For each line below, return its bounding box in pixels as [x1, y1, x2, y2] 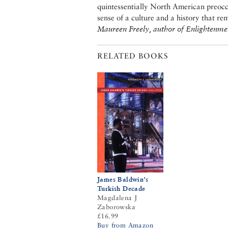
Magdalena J [97, 193, 137, 202]
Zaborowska [97, 203, 136, 211]
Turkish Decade [97, 184, 146, 192]
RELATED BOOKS [97, 51, 168, 61]
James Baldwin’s [97, 175, 149, 183]
